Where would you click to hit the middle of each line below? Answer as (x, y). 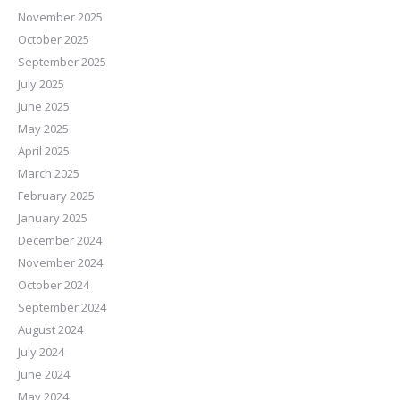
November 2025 (60, 17)
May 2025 (43, 129)
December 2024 (60, 240)
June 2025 (44, 106)
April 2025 (44, 151)
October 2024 (54, 285)
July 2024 (41, 352)
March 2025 (49, 173)
